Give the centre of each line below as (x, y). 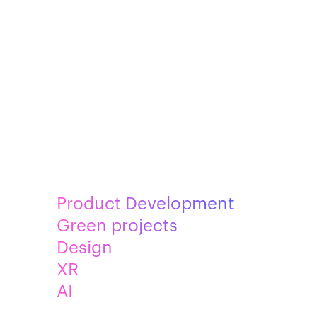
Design (84, 246)
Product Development (145, 202)
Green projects (117, 224)
